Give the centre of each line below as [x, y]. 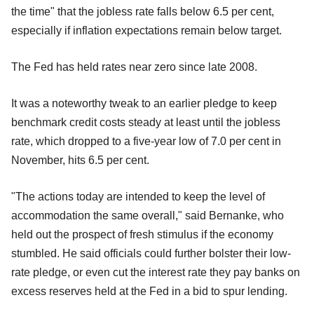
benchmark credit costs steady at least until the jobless [146, 123]
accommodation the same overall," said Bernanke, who [148, 216]
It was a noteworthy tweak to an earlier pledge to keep [144, 104]
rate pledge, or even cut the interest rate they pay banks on [156, 273]
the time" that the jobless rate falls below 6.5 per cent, [143, 12]
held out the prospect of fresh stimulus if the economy [142, 235]
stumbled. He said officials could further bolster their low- [151, 254]
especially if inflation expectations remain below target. [146, 31]
